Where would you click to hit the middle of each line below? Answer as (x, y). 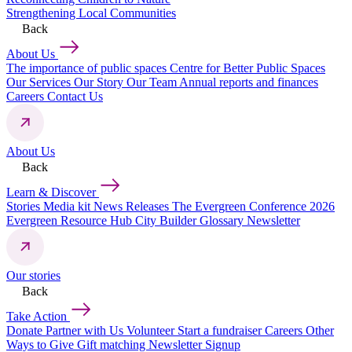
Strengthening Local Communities (91, 13)
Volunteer (152, 331)
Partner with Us (86, 331)
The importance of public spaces (88, 68)
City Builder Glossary (191, 221)
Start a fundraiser (221, 331)
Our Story (100, 82)
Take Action (38, 317)
